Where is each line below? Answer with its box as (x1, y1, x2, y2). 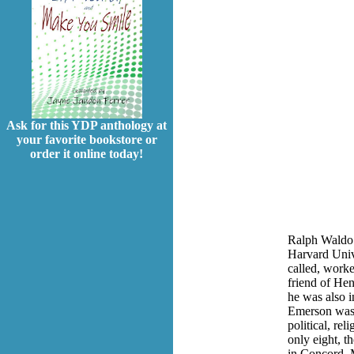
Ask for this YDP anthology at (6, 119, 167, 133)
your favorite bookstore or (16, 133, 157, 147)
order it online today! (30, 147, 143, 161)
